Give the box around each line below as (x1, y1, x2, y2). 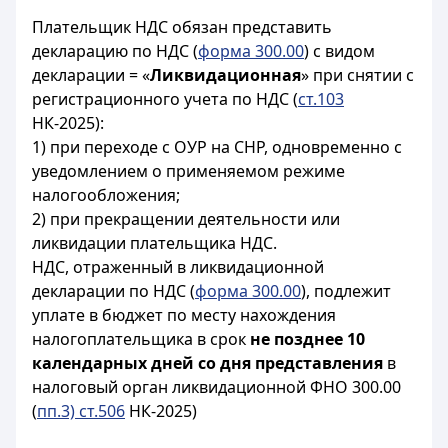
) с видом (304, 40, 375, 62)
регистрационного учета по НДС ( (32, 88, 298, 110)
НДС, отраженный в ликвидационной (32, 256, 324, 278)
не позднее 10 (250, 328, 365, 350)
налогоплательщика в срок (32, 328, 250, 350)
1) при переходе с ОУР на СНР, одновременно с (32, 136, 402, 158)
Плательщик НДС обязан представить (32, 16, 332, 38)
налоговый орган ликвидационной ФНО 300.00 (32, 376, 401, 398)
